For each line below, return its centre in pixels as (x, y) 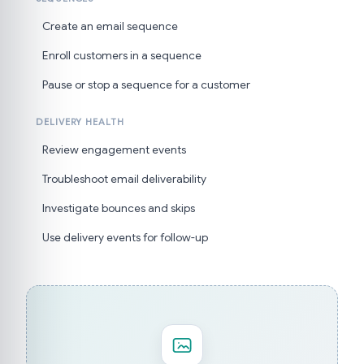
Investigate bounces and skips (119, 208)
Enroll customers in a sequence (122, 56)
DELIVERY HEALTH (80, 122)
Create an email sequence (110, 26)
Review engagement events (114, 150)
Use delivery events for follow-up (125, 238)
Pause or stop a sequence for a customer (146, 85)
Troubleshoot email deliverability (124, 179)
